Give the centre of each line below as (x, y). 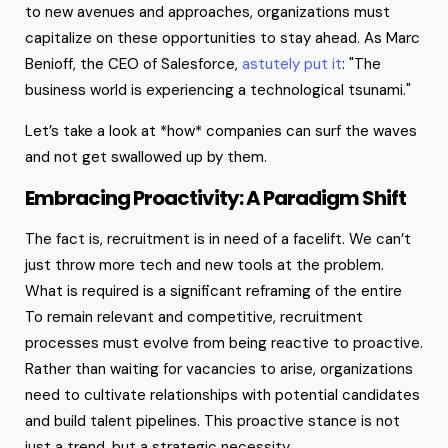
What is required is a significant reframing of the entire (215, 290)
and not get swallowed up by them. (148, 156)
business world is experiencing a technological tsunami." (218, 89)
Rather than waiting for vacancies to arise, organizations (219, 368)
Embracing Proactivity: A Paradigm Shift (215, 197)
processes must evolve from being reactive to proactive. (224, 342)
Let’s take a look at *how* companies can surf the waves (221, 130)
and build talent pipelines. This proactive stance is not (212, 420)
